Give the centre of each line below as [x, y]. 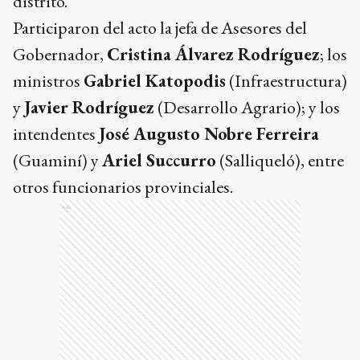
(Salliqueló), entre [280, 160]
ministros [48, 81]
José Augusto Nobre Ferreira [209, 134]
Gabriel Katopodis [155, 81]
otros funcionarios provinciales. [123, 187]
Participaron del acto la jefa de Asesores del [160, 28]
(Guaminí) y [57, 160]
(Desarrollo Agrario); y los [247, 107]
